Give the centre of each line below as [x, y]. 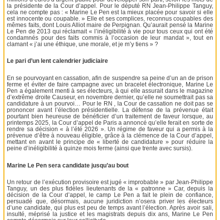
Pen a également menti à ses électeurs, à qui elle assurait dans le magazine [110, 91]
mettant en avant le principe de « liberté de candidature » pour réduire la [110, 142]
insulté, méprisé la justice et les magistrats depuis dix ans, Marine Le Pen [110, 214]
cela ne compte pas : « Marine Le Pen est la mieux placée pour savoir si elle [110, 12]
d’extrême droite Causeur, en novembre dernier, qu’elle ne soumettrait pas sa [110, 97]
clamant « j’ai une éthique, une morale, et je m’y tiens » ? [83, 44]
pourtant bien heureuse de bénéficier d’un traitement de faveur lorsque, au [110, 116]
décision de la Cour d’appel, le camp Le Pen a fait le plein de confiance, [110, 195]
